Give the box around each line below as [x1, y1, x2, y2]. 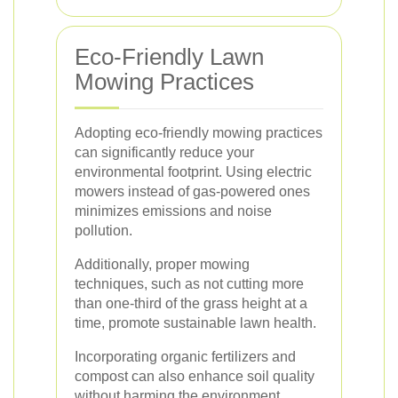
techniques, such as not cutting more [75, 276, 304, 291]
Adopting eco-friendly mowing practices [75, 125, 322, 140]
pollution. [75, 223, 132, 238]
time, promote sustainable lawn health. [75, 315, 316, 330]
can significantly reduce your [75, 145, 254, 160]
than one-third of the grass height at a [75, 296, 307, 311]
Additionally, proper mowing [75, 257, 250, 272]
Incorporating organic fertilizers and [75, 349, 296, 364]
